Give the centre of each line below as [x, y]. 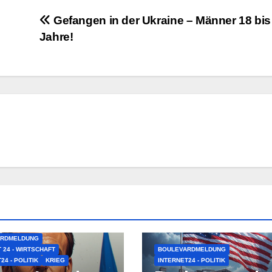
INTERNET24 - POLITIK [191, 260]
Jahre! [56, 36]
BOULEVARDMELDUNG [192, 249]
